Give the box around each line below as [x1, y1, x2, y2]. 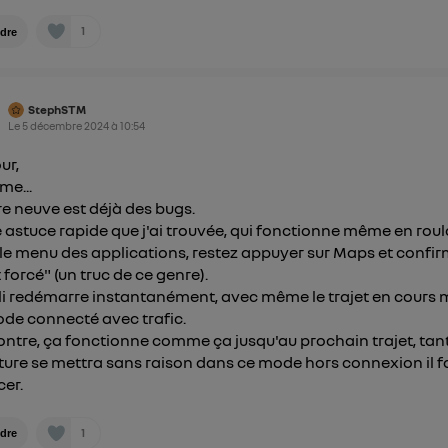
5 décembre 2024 [22, 118, 110, 132]
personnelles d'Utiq [156, 29, 303, 50]
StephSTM [28, 101, 87, 117]
